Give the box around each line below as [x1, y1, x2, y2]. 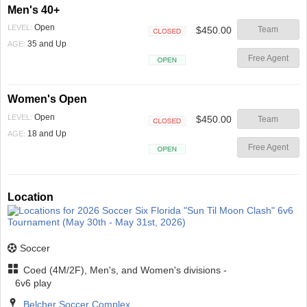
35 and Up [25, 39, 66, 49]
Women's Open [8, 93, 87, 106]
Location [8, 190, 53, 203]
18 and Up [25, 128, 66, 138]
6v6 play [15, 277, 52, 288]
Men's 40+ [8, 3, 60, 16]
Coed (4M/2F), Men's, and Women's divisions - [20, 264, 227, 275]
